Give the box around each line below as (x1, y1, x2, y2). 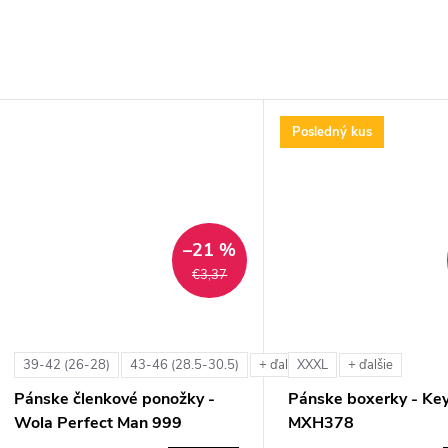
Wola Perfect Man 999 (14, 411, 182, 434)
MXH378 (288, 411, 355, 434)
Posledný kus (292, 122, 373, 141)
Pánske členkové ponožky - (14, 387, 215, 410)
